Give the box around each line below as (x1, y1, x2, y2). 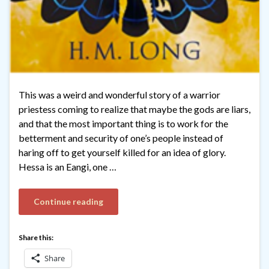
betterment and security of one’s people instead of (19, 132, 223, 144)
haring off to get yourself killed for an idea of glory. (19, 147, 226, 159)
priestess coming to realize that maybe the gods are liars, (19, 103, 250, 115)
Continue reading (34, 196, 103, 207)
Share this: (19, 233, 53, 243)
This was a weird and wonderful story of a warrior (19, 89, 220, 101)
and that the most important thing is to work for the (19, 118, 228, 130)
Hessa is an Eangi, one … (19, 161, 116, 173)
